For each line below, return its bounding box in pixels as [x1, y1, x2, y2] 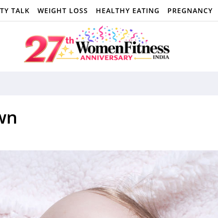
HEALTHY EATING [96, 6, 160, 15]
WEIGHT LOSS [37, 6, 88, 15]
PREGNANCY [167, 6, 213, 15]
